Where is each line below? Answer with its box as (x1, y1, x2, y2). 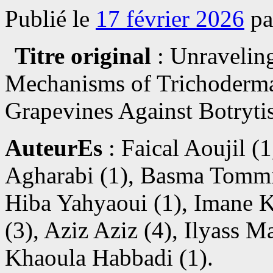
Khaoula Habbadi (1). (5, 244, 213, 271)
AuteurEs (5, 135, 102, 161)
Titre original (15, 43, 151, 69)
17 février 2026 (96, 5, 244, 32)
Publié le (5, 5, 90, 32)
